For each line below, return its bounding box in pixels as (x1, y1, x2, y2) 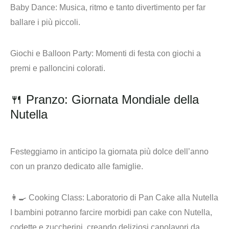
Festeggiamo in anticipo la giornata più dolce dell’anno (10, 147, 209, 156)
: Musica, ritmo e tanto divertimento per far (55, 3, 205, 12)
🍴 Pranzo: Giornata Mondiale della (10, 93, 199, 107)
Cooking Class (29, 193, 82, 202)
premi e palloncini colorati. (10, 64, 105, 73)
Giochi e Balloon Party (10, 49, 91, 58)
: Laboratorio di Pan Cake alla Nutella (82, 193, 218, 202)
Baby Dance (10, 3, 55, 12)
